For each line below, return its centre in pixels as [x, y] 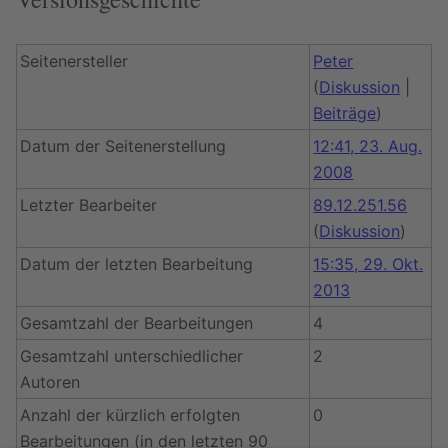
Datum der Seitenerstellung [123, 146]
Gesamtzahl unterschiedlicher [132, 356]
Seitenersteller [74, 61]
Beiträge [345, 113]
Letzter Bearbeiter [89, 205]
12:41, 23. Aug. [368, 146]
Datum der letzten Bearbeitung [137, 264]
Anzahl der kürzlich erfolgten [130, 415]
